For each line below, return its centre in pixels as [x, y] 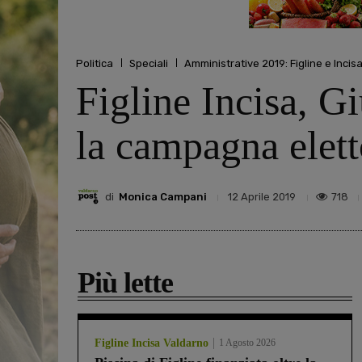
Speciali [149, 63]
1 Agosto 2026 [247, 343]
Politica [95, 63]
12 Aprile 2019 [262, 197]
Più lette [125, 283]
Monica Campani [163, 196]
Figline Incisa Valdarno [152, 343]
